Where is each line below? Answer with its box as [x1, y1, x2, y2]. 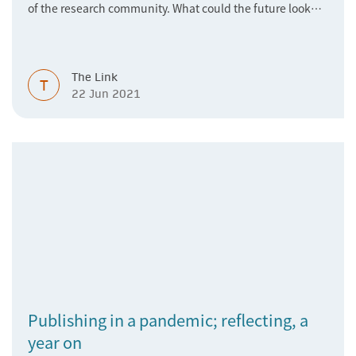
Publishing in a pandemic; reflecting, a [28, 308, 308, 331]
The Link [72, 70, 118, 84]
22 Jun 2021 [72, 87, 141, 101]
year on [28, 331, 82, 354]
